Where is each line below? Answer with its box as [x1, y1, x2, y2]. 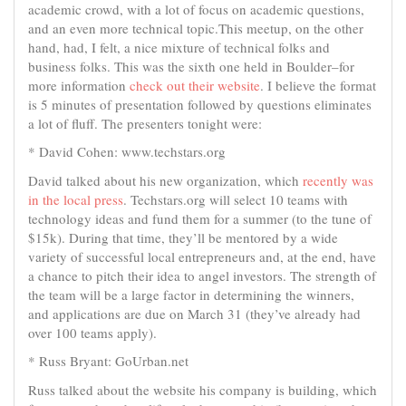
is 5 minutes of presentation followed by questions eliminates [28, 94, 372, 113]
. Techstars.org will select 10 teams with [123, 189, 348, 208]
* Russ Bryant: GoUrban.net [28, 352, 188, 370]
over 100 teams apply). [28, 323, 157, 342]
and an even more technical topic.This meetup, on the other [28, 18, 363, 37]
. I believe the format [260, 75, 376, 94]
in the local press [28, 189, 123, 208]
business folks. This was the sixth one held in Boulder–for [28, 56, 354, 75]
